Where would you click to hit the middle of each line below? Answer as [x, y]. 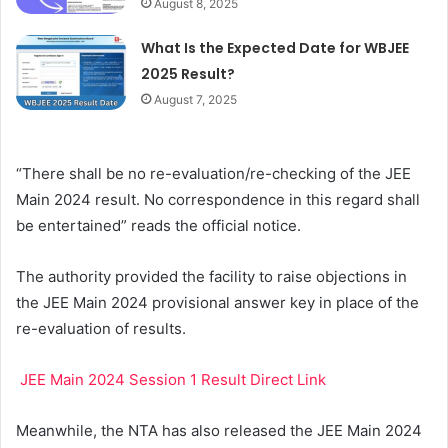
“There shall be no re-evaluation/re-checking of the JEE [213, 173]
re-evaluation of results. [101, 328]
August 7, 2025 [196, 99]
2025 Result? [188, 73]
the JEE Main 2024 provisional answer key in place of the [217, 302]
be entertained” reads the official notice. [160, 225]
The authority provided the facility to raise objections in [211, 276]
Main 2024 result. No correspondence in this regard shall [218, 199]
